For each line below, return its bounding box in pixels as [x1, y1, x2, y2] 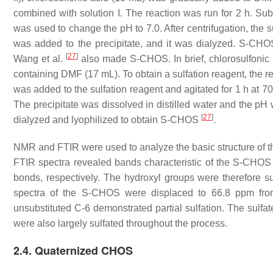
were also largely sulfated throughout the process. [13, 218, 227, 229]
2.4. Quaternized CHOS [13, 243, 133, 258]
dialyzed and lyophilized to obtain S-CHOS [13, 115, 201, 125]
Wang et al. [13, 54, 66, 64]
